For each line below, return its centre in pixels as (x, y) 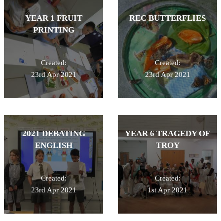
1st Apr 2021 (167, 190)
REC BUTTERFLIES (167, 18)
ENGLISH (54, 145)
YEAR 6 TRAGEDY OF (167, 133)
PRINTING (54, 30)
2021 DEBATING (54, 133)
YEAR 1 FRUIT (54, 18)
